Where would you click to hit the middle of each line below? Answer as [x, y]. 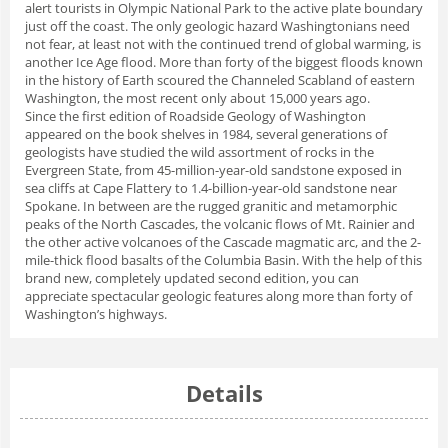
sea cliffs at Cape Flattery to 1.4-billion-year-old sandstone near [211, 187]
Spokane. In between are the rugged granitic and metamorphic [211, 205]
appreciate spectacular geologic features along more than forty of [218, 295]
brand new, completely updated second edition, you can [192, 277]
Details [224, 392]
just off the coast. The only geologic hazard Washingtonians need [217, 25]
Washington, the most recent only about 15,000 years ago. [199, 97]
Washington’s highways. [96, 313]
